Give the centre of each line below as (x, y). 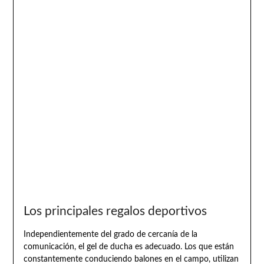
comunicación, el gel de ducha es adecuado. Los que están (128, 247)
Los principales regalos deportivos (115, 211)
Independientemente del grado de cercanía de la (110, 234)
